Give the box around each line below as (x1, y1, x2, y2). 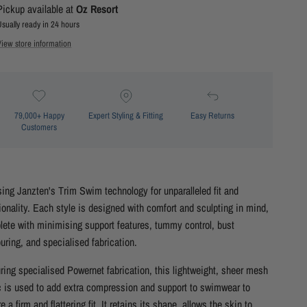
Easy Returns (190, 110, 234, 122)
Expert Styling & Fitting (88, 110, 164, 122)
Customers (21, 121, 58, 134)
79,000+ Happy (14, 110, 64, 122)
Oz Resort (76, 1, 119, 17)
